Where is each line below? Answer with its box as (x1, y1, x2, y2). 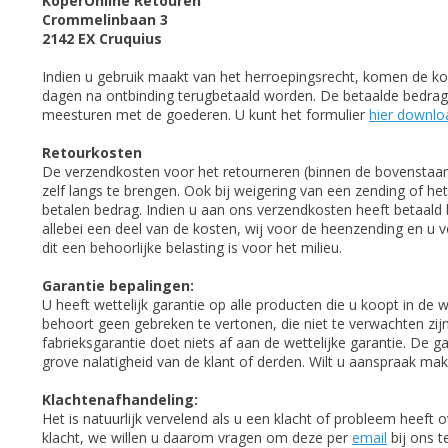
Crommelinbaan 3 (42, 10, 168, 29)
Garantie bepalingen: (42, 276, 194, 295)
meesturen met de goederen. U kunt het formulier (42, 105, 369, 124)
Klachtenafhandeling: (42, 390, 198, 409)
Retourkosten (42, 143, 142, 162)
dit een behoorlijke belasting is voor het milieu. (42, 238, 342, 257)
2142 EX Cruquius (42, 29, 166, 48)
